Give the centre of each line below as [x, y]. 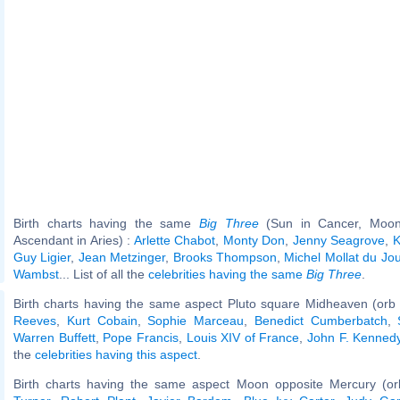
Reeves [35, 320]
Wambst [36, 274]
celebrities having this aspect [116, 354]
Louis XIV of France [243, 337]
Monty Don [254, 240]
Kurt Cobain [102, 320]
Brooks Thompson [225, 257]
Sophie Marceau [196, 320]
